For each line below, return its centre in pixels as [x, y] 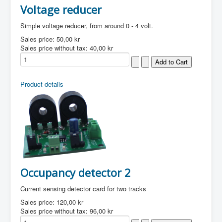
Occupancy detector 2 [76, 172]
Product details [42, 84]
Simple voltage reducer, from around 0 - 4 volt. [87, 26]
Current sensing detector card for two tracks [83, 189]
